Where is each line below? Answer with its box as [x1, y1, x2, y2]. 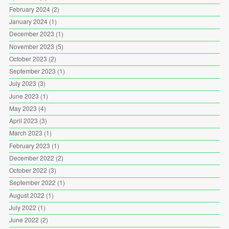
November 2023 [9, 41, 54, 51]
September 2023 [9, 66, 56, 75]
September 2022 [9, 178, 56, 187]
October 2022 [9, 166, 47, 174]
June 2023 [9, 91, 39, 100]
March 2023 [9, 128, 42, 138]
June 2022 [9, 215, 39, 224]
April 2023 [9, 116, 38, 125]
